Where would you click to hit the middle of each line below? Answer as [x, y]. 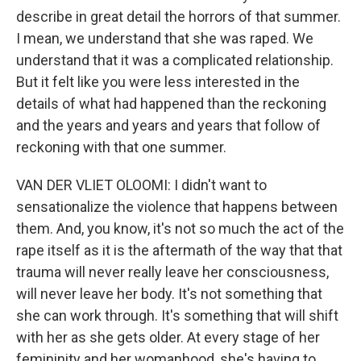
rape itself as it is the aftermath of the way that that [179, 250]
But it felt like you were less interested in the [158, 82]
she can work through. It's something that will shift [177, 315]
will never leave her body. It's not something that [169, 294]
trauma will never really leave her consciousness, [172, 272]
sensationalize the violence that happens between [177, 207]
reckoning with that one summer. [121, 147]
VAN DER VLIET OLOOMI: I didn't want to [141, 185]
